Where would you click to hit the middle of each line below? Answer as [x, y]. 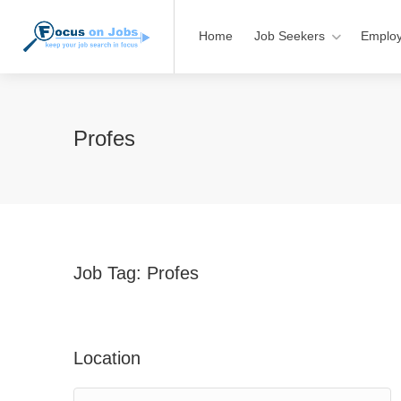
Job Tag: [110, 273]
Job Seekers [290, 36]
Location [107, 358]
